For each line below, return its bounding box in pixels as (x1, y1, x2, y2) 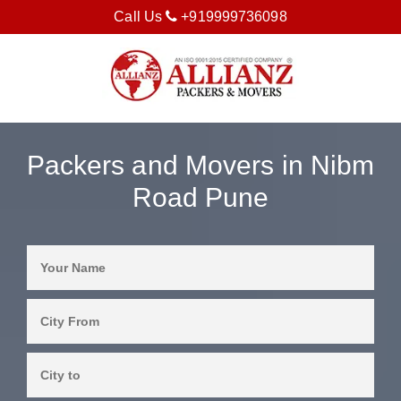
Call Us (114, 9, 166, 24)
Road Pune (132, 183, 269, 213)
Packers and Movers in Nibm (26, 150, 375, 181)
